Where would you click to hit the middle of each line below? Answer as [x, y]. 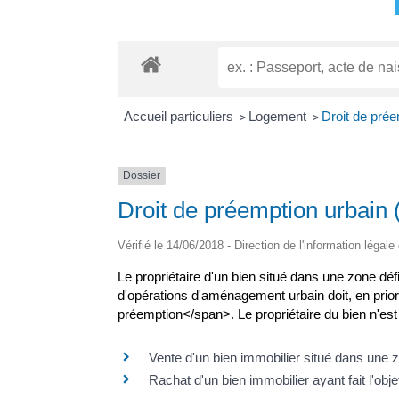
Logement [279, 117]
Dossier [142, 176]
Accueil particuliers [180, 117]
